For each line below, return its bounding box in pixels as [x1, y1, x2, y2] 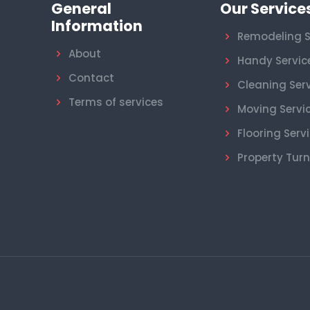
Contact [69, 71, 114, 86]
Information [51, 16, 143, 37]
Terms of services [69, 95, 163, 110]
